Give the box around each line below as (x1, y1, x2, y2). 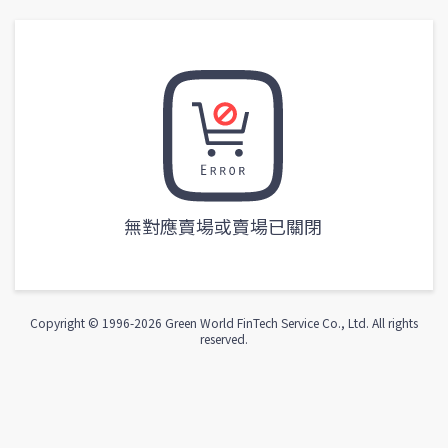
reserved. (200, 330, 248, 348)
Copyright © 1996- (30, 314, 134, 332)
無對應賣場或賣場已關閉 (123, 213, 322, 240)
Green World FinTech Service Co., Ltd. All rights (162, 314, 418, 332)
